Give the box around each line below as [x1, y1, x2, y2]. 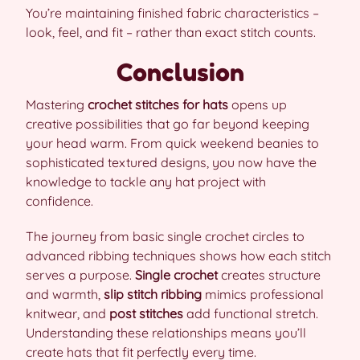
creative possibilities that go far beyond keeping [26, 116, 309, 132]
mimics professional [202, 286, 324, 302]
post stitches [109, 305, 183, 321]
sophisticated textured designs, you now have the [26, 154, 317, 170]
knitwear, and [26, 305, 109, 321]
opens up [228, 96, 287, 112]
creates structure [218, 267, 321, 283]
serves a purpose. [26, 267, 135, 283]
